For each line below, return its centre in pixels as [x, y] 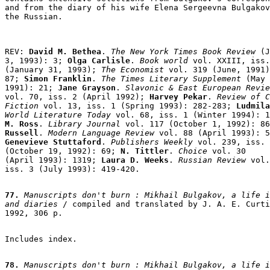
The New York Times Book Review [183, 51]
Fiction [22, 105]
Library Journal [84, 124]
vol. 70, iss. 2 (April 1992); [77, 96]
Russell [22, 133]
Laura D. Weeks [135, 160]
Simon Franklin [58, 78]
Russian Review [212, 160]
